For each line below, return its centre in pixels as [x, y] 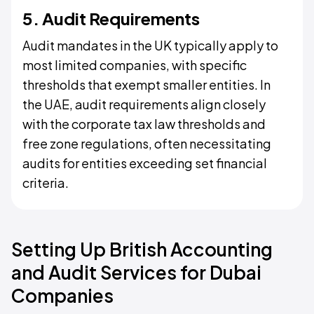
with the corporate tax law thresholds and [144, 124]
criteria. [46, 183]
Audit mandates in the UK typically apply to [150, 45]
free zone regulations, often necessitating [147, 143]
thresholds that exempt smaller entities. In [146, 84]
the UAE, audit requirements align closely [144, 104]
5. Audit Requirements [111, 18]
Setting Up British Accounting [142, 249]
